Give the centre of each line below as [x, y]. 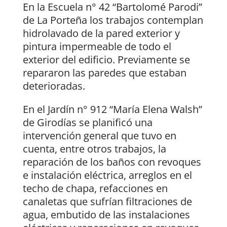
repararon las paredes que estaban [104, 73]
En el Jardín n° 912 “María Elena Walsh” [112, 109]
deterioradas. [54, 86]
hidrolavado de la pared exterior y [101, 33]
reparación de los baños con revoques [112, 162]
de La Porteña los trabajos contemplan [113, 20]
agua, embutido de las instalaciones [106, 215]
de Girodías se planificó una [87, 123]
